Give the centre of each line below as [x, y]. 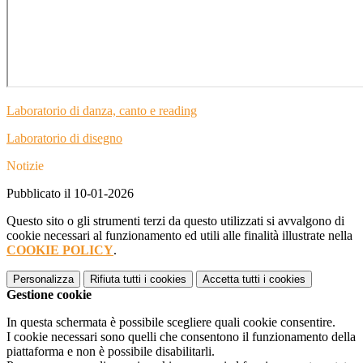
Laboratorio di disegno [64, 139]
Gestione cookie [49, 295]
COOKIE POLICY [60, 250]
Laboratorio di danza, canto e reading [102, 111]
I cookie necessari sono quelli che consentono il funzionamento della [181, 337]
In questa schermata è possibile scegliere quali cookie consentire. [171, 322]
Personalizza [43, 280]
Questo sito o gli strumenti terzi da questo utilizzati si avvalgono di [175, 221]
